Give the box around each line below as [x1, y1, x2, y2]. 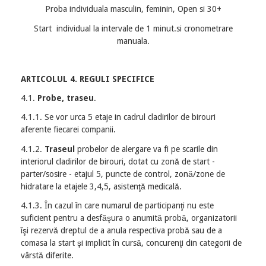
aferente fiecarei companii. [21, 125, 116, 135]
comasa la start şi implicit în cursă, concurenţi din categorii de [21, 237, 242, 248]
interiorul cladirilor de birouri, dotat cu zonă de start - [21, 156, 215, 166]
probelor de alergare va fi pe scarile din [75, 144, 218, 154]
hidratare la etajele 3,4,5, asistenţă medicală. [21, 181, 184, 191]
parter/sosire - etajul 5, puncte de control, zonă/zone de [21, 169, 225, 179]
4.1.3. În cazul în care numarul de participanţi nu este [21, 200, 214, 210]
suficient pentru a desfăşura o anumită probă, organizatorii [21, 213, 237, 223]
